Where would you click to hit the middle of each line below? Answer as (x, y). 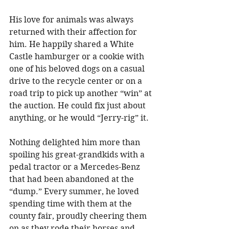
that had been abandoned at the (73, 179)
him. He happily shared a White (73, 44)
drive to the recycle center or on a (77, 81)
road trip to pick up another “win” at (82, 93)
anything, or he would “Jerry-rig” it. (80, 118)
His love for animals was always (72, 19)
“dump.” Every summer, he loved (75, 191)
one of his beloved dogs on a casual (78, 68)
